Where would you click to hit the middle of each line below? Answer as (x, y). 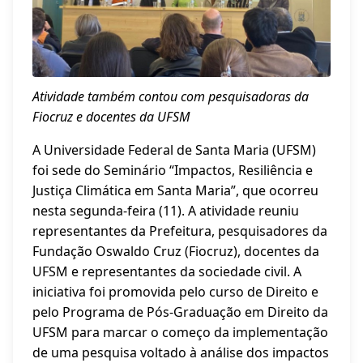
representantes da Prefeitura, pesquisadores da (180, 231)
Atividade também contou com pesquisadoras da (171, 96)
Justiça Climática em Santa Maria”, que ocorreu (175, 190)
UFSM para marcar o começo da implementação (180, 332)
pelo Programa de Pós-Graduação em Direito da (180, 312)
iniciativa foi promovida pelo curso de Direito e (175, 292)
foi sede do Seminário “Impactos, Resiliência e (173, 170)
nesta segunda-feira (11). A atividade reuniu (166, 211)
